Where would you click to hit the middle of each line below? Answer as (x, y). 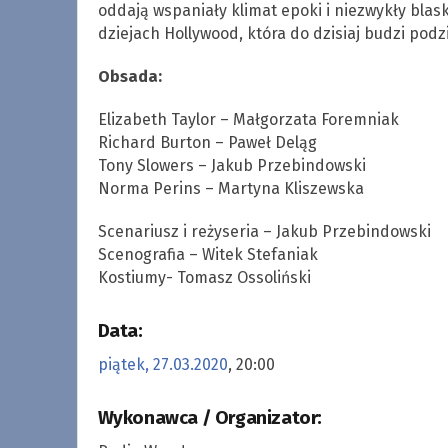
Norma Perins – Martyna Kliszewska (230, 188)
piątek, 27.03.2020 (162, 364)
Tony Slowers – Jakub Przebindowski (231, 165)
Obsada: (129, 76)
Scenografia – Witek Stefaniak (207, 254)
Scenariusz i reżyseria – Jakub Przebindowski (264, 231)
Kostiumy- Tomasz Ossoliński (204, 277)
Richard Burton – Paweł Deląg (207, 142)
